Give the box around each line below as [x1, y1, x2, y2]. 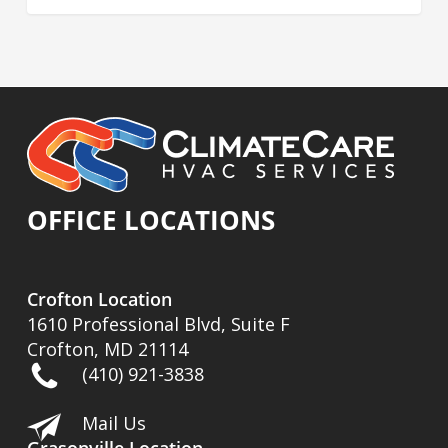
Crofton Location [27, 287, 173, 311]
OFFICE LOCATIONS [27, 202, 276, 238]
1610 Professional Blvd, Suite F [27, 312, 291, 336]
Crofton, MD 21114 [27, 337, 189, 361]
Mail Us [82, 411, 147, 435]
